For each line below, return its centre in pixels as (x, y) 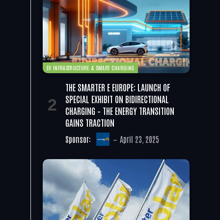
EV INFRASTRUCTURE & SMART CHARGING (91, 67)
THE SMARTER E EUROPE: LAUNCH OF (118, 87)
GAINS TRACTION (90, 122)
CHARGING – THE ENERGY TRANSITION (120, 110)
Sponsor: (79, 139)
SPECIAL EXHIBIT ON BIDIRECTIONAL (117, 98)
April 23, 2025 (139, 139)
